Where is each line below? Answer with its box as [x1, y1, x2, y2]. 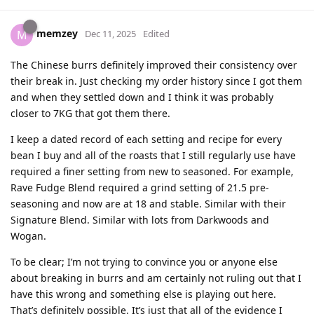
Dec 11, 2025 [85, 27, 136, 41]
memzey [36, 27, 78, 41]
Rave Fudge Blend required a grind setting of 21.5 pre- [11, 180, 269, 194]
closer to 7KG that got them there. [11, 106, 170, 120]
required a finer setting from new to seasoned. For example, [11, 164, 294, 178]
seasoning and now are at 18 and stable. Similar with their [11, 196, 286, 210]
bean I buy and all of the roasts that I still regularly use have [11, 148, 296, 162]
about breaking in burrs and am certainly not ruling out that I [11, 271, 301, 285]
